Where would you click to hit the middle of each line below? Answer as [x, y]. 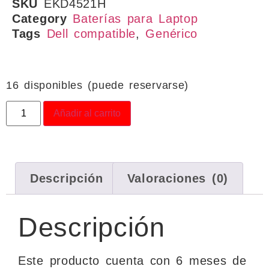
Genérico [172, 33]
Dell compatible [91, 33]
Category [40, 18]
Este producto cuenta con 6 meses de [132, 261]
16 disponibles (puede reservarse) [98, 85]
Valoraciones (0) [177, 179]
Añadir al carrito [87, 113]
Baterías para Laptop [135, 18]
